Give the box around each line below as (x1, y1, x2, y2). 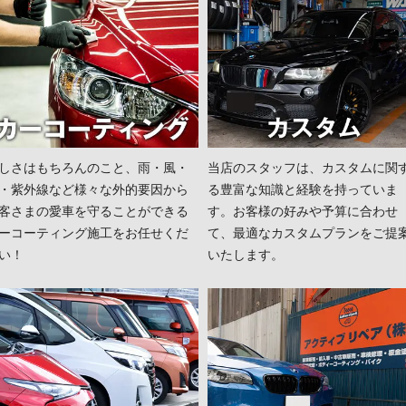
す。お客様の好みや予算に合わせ (208, 202, 398, 220)
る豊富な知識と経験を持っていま (208, 180, 398, 198)
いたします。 (208, 246, 284, 264)
